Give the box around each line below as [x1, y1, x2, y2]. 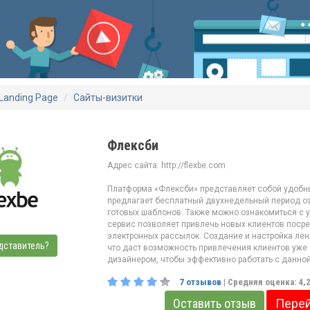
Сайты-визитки [73, 92, 143, 104]
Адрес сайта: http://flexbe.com [107, 161, 226, 171]
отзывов [184, 277, 221, 288]
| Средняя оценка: [221, 277, 298, 288]
